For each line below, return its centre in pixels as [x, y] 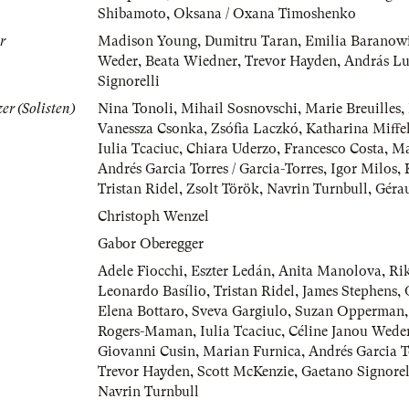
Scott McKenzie [246, 372]
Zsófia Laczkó [255, 129]
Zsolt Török [223, 189]
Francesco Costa [334, 149]
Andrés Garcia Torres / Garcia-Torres [210, 169]
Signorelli [129, 82]
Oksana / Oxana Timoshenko [265, 14]
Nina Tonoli [136, 109]
